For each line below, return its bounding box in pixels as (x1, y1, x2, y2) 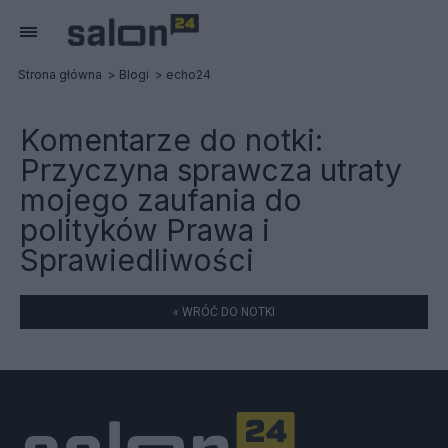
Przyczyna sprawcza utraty (20, 152, 402, 188)
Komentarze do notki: (20, 122, 323, 158)
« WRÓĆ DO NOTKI (173, 305, 275, 319)
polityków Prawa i (20, 212, 270, 248)
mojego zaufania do (20, 182, 302, 218)
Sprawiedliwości (20, 242, 254, 278)
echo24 (166, 67, 211, 82)
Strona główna (18, 67, 102, 82)
